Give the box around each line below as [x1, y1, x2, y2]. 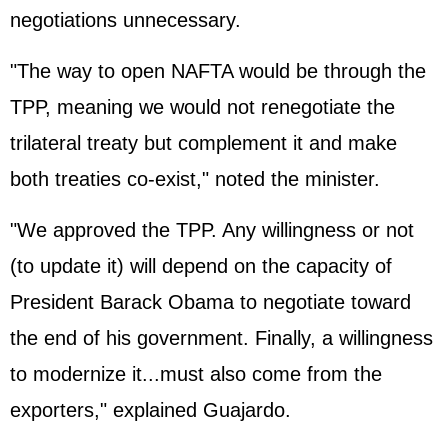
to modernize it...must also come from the [10, 363, 382, 385]
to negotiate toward [234, 291, 411, 313]
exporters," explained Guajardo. [10, 399, 291, 421]
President [10, 291, 100, 313]
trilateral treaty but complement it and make [10, 132, 397, 154]
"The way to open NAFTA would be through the [10, 60, 426, 82]
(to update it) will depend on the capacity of [10, 255, 392, 277]
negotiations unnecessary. [10, 9, 241, 31]
